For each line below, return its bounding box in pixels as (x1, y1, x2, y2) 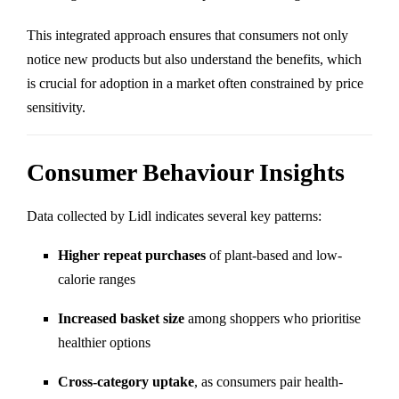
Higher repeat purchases (58, 247, 206, 263)
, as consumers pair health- (194, 373, 343, 389)
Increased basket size (58, 310, 184, 326)
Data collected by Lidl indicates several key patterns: (27, 208, 322, 224)
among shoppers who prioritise (184, 310, 361, 326)
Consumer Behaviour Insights (27, 158, 345, 186)
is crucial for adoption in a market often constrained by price (27, 75, 363, 91)
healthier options (58, 334, 151, 350)
